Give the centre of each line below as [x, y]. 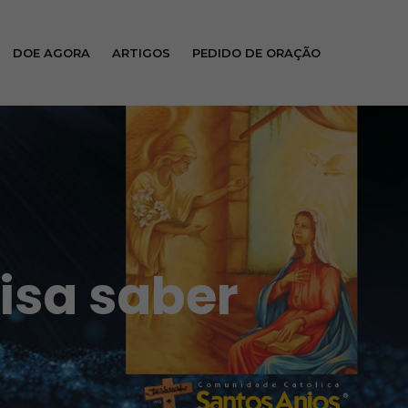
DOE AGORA [51, 52]
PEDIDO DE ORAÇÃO [256, 52]
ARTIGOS [141, 52]
